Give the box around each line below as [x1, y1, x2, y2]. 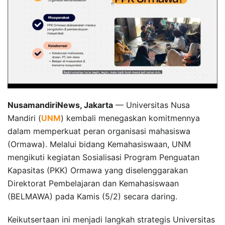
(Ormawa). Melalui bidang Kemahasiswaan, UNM [8, 139, 191, 149]
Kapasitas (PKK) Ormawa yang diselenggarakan [8, 165, 188, 175]
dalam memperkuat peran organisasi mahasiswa [8, 126, 190, 136]
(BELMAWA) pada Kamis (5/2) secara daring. [8, 191, 177, 201]
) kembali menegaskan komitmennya [61, 113, 200, 123]
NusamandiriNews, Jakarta [8, 99, 113, 110]
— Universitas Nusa [113, 99, 190, 110]
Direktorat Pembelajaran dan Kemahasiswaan [8, 178, 179, 188]
